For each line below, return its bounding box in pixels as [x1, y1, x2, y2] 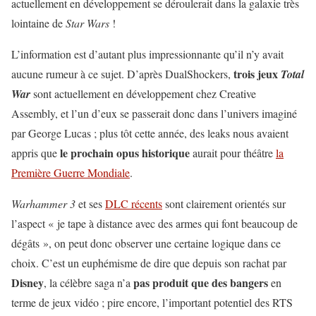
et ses [75, 195, 105, 211]
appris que [11, 145, 60, 160]
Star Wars [66, 15, 109, 30]
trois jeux [233, 65, 281, 82]
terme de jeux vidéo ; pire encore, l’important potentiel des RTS [11, 294, 293, 310]
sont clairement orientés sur [162, 195, 286, 211]
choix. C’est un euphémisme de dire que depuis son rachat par [11, 255, 286, 270]
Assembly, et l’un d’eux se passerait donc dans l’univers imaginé [11, 105, 297, 121]
